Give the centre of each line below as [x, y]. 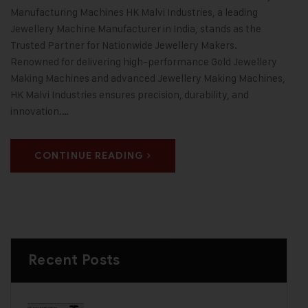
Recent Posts [74, 260]
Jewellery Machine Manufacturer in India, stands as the [136, 28]
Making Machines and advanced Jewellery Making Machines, [148, 78]
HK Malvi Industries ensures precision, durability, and [130, 94]
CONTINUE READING [89, 155]
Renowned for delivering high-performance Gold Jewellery [144, 61]
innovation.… [40, 111]
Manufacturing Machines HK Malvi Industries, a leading [134, 12]
